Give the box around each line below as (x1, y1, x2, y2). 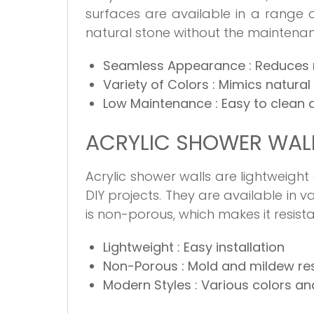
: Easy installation (177, 238, 285, 256)
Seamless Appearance (103, 56, 250, 74)
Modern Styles (103, 275, 196, 294)
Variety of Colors (103, 75, 213, 93)
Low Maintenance (103, 94, 216, 112)
